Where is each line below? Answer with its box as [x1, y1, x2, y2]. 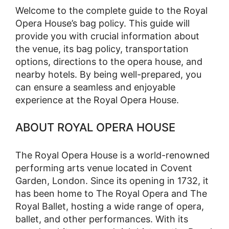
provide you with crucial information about [15, 31, 199, 42]
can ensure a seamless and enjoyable [15, 82, 175, 93]
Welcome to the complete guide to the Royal [15, 5, 208, 16]
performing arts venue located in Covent [15, 162, 192, 173]
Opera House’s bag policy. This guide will [15, 18, 190, 29]
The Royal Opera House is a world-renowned [15, 149, 210, 161]
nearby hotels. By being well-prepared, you [15, 69, 201, 80]
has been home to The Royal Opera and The [15, 188, 207, 199]
